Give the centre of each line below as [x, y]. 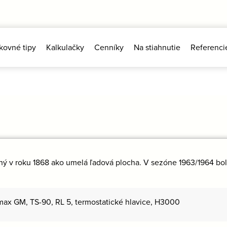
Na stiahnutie [157, 47]
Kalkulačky [65, 47]
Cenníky [109, 47]
